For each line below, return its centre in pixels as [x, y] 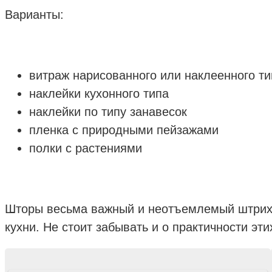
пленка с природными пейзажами [124, 130]
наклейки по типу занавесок [108, 112]
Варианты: [34, 15]
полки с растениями [86, 148]
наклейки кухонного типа [99, 94]
